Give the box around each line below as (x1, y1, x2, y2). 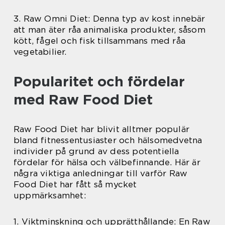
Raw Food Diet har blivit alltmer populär (14, 124, 190, 135)
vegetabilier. (14, 47, 67, 57)
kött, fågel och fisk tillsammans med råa (14, 36, 186, 46)
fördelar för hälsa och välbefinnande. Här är (14, 157, 200, 168)
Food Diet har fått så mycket (14, 179, 137, 190)
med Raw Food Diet (14, 91, 153, 108)
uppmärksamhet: (14, 190, 86, 201)
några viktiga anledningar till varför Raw (14, 168, 188, 179)
